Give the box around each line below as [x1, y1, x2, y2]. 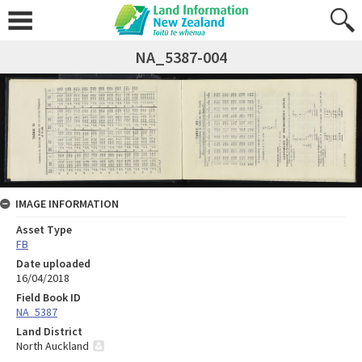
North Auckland [16, 339, 89, 354]
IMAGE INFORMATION [15, 196, 119, 212]
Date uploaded [16, 256, 90, 271]
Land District [16, 324, 82, 339]
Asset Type [16, 222, 72, 238]
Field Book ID [16, 290, 81, 305]
